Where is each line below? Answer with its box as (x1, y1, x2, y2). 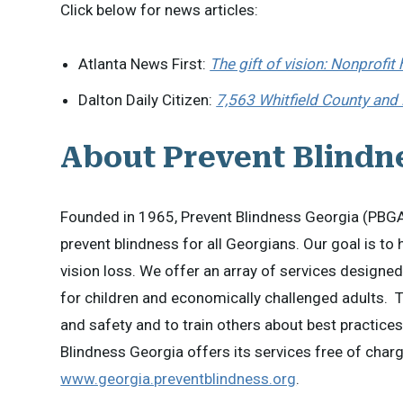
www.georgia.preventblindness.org (60, 370, 297, 388)
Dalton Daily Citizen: (78, 91, 217, 109)
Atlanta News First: (78, 55, 210, 73)
